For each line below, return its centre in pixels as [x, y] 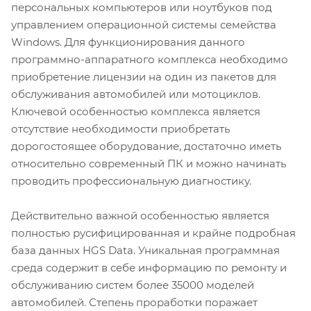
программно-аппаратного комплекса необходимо [150, 59]
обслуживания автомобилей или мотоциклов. [136, 94]
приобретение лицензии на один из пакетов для [144, 76]
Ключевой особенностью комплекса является [136, 111]
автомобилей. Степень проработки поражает [134, 302]
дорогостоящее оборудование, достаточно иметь [146, 146]
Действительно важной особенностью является [140, 215]
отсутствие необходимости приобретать [120, 128]
